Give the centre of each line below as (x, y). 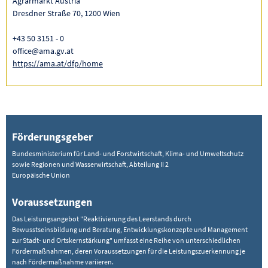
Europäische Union (41, 175)
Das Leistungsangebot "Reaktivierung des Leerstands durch (102, 219)
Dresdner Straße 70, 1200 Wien (66, 13)
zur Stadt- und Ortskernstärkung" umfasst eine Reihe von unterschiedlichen (126, 240)
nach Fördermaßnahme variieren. (63, 262)
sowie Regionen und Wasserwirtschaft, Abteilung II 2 (90, 165)
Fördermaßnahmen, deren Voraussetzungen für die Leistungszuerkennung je (129, 251)
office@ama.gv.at (43, 51)
